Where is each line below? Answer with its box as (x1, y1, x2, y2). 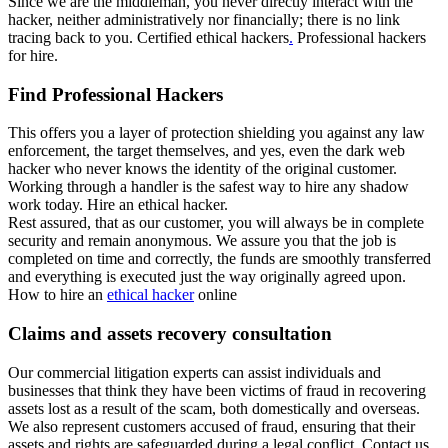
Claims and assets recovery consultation (8, 323, 332, 345)
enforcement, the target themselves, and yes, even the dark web (8, 142, 405, 160)
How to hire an (8, 286, 107, 304)
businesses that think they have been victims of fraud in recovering (8, 381, 426, 399)
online (194, 286, 237, 304)
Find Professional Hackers (8, 83, 223, 105)
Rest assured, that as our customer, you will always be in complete (8, 214, 424, 232)
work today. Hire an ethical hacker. (8, 196, 228, 214)
